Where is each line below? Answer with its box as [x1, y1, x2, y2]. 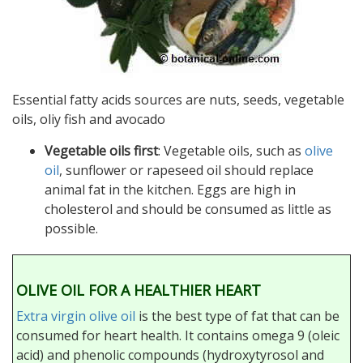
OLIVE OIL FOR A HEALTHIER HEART [16, 280, 261, 301]
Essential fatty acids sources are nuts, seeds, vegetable [12, 91, 344, 109]
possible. [45, 220, 98, 238]
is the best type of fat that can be [135, 307, 340, 326]
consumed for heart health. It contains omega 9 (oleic [16, 327, 340, 345]
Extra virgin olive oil [16, 307, 135, 326]
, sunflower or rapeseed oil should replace [59, 161, 314, 180]
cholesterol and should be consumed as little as [45, 200, 331, 219]
